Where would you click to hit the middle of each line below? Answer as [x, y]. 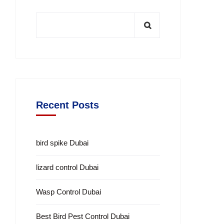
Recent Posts [67, 105]
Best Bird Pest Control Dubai [83, 216]
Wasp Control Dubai [68, 192]
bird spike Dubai [62, 143]
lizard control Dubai [67, 167]
